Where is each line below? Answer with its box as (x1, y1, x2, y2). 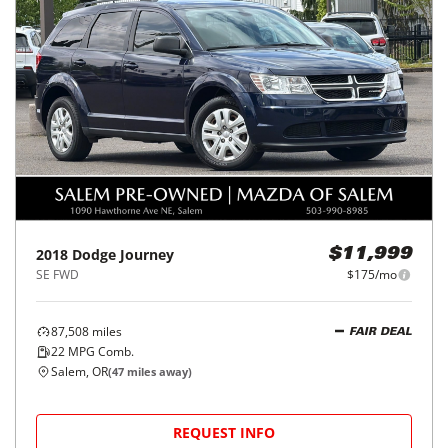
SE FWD (36, 266, 79, 284)
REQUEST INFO (173, 423, 275, 443)
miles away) (124, 364, 192, 380)
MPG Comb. (65, 343, 134, 361)
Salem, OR (51, 363, 108, 381)
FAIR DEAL (349, 326, 412, 338)
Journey (120, 245, 174, 265)
